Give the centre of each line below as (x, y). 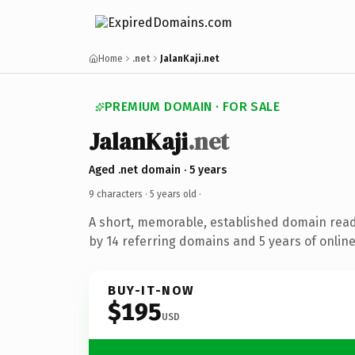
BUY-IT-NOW (151, 290)
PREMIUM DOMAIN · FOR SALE (192, 107)
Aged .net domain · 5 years (158, 170)
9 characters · (119, 194)
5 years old (173, 194)
